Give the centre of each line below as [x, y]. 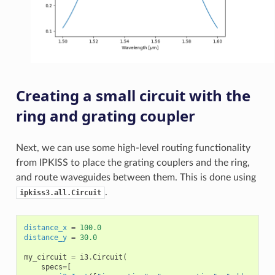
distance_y [45, 237]
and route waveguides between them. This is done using [136, 177]
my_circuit [45, 257]
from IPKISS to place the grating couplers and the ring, [133, 162]
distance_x [45, 227]
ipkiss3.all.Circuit [60, 192]
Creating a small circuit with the [133, 95]
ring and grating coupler [105, 115]
